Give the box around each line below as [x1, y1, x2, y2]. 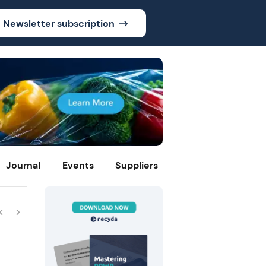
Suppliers [115, 159, 159, 172]
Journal [6, 159, 41, 172]
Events [62, 159, 94, 172]
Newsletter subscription [2, 17, 115, 30]
